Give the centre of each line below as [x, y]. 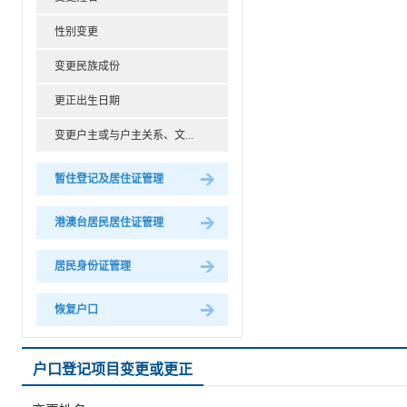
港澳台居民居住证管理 [109, 222]
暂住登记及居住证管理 [109, 179]
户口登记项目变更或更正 [113, 369]
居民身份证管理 [93, 266]
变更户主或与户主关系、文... [124, 135]
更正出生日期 [87, 100]
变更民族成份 [87, 66]
